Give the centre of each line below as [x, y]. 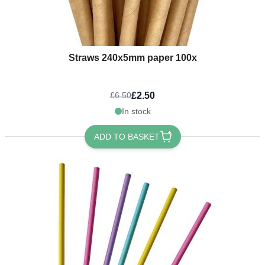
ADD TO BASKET [127, 136]
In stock [136, 111]
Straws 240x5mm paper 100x [132, 57]
